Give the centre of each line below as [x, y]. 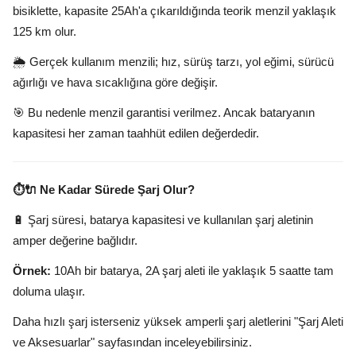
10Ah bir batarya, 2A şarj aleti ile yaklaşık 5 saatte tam [192, 271]
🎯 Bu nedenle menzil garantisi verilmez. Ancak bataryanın [164, 112]
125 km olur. [44, 31]
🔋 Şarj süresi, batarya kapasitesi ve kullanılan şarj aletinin [163, 220]
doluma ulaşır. [49, 291]
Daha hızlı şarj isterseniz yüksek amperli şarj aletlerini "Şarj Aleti [178, 321]
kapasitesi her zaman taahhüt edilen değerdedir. [136, 133]
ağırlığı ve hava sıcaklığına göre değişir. [115, 82]
